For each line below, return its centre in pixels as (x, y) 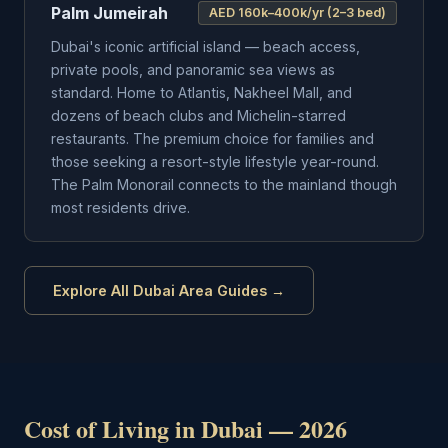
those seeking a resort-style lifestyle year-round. (215, 161)
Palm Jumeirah (109, 13)
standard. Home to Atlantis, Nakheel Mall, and (201, 92)
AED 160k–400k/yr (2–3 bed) (297, 12)
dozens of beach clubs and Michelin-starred (198, 115)
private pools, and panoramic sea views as (193, 69)
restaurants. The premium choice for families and (212, 138)
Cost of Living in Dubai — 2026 (185, 428)
